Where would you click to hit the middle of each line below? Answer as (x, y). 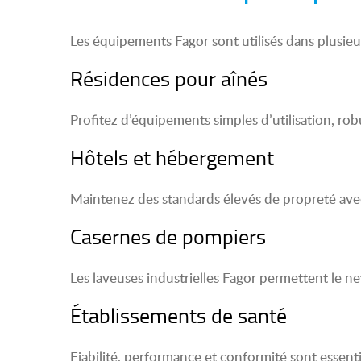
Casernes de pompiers (168, 236)
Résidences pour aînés (169, 78)
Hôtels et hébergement (172, 157)
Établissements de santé (178, 315)
